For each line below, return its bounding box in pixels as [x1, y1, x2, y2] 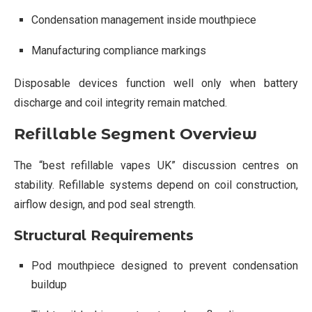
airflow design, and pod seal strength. [14, 197, 196, 211]
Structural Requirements [14, 226, 194, 244]
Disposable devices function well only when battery [14, 76, 298, 90]
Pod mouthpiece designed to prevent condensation [31, 258, 298, 272]
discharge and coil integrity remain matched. [14, 95, 227, 109]
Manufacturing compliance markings [31, 43, 206, 57]
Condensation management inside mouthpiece [31, 13, 256, 26]
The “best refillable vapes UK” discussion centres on [14, 158, 298, 172]
